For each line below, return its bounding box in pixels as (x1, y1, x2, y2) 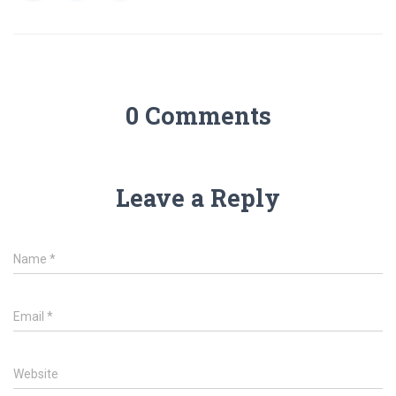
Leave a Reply (116, 182, 280, 213)
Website (13, 367, 58, 381)
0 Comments (125, 100, 271, 131)
